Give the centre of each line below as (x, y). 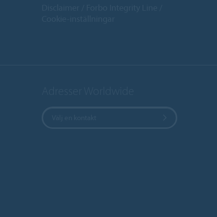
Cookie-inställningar (78, 18)
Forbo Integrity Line (122, 7)
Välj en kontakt (74, 117)
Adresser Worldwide (88, 90)
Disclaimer (61, 7)
